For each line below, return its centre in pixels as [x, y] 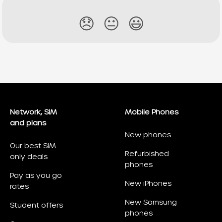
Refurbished [147, 154]
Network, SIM [33, 112]
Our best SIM [33, 146]
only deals [29, 157]
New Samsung [151, 202]
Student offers [36, 205]
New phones [148, 135]
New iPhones [148, 184]
